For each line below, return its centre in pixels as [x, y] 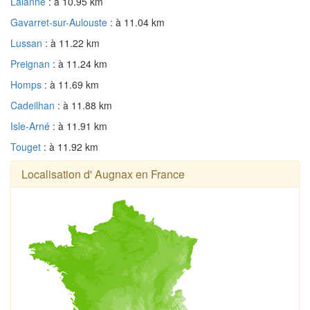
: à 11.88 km [85, 106]
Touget [27, 147]
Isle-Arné [31, 126]
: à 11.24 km [80, 64]
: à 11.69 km [72, 85]
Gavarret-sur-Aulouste [60, 22]
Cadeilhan [34, 106]
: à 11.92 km [71, 147]
